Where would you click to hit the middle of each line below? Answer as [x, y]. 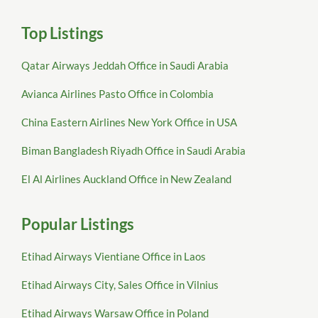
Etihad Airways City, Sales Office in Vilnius [120, 285]
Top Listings [62, 33]
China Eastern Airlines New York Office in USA [129, 122]
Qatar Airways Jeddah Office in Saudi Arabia [125, 66]
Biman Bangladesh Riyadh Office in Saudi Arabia [133, 151]
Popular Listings [78, 224]
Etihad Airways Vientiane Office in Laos [114, 257]
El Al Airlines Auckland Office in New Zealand [126, 179]
